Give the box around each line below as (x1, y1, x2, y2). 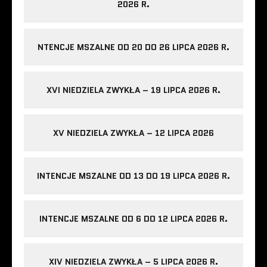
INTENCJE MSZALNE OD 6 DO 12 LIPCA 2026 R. (39, 212, 228, 225)
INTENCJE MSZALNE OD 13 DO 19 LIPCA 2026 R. (37, 169, 230, 182)
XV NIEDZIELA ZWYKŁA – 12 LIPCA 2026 (53, 126, 214, 139)
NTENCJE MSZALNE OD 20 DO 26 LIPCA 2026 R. (38, 41, 229, 53)
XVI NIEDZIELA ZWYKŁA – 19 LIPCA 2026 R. (46, 83, 221, 96)
